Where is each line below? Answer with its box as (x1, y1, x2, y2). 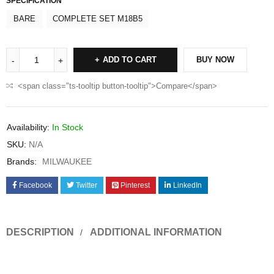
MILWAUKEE (42, 157, 92, 167)
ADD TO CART (102, 55, 157, 65)
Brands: (7, 157, 37, 167)
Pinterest (120, 181, 150, 190)
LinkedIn (173, 181, 202, 190)
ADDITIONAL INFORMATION (90, 227, 222, 238)
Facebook (19, 181, 52, 190)
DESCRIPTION (6, 227, 74, 238)
